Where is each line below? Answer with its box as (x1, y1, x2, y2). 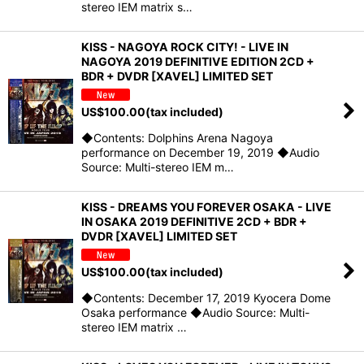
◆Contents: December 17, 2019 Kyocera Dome (81, 290, 331, 305)
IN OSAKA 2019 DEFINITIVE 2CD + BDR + (81, 214, 307, 228)
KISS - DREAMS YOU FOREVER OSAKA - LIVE (81, 199, 331, 214)
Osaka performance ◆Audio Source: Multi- (81, 305, 310, 319)
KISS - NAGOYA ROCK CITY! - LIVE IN (81, 40, 288, 54)
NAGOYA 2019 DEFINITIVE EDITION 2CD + (81, 54, 314, 69)
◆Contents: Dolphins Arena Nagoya (81, 130, 273, 145)
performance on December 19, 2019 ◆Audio (81, 145, 319, 159)
